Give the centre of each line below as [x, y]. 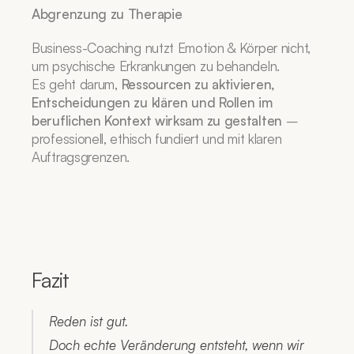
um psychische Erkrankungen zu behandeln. [156, 66]
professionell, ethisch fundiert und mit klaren [157, 139]
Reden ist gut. [88, 321]
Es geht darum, [77, 84]
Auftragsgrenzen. [81, 157]
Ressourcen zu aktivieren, [198, 84]
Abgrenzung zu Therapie [107, 14]
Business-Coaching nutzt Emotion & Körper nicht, [171, 48]
